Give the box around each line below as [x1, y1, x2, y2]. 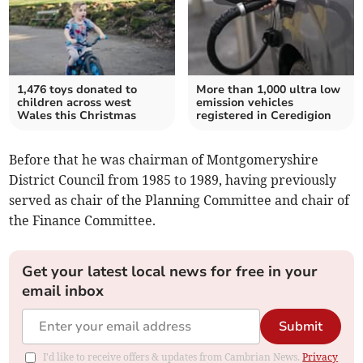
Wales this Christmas [17, 108, 137, 124]
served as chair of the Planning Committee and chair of [9, 192, 350, 209]
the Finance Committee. [9, 212, 156, 229]
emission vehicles [196, 95, 293, 111]
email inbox [22, 281, 105, 301]
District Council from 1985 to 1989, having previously [9, 172, 337, 189]
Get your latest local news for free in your [22, 262, 318, 282]
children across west [17, 95, 132, 111]
